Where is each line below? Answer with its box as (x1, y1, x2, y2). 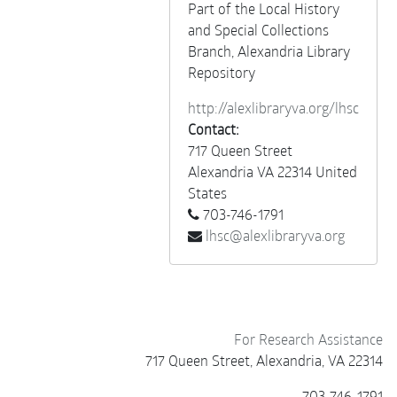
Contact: (188, 120, 239, 138)
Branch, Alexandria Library (188, 42, 350, 60)
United (315, 162, 357, 181)
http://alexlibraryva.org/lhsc (188, 98, 359, 117)
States (188, 183, 227, 202)
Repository (188, 63, 255, 82)
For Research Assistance (234, 330, 383, 348)
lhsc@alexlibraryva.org (206, 226, 345, 245)
